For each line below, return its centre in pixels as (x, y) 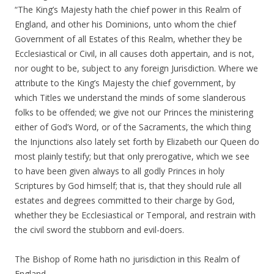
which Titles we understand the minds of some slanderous (130, 98)
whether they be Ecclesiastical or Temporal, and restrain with (135, 215)
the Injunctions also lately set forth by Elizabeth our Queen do (137, 142)
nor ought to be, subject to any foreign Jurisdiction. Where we (136, 68)
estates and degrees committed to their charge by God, (125, 200)
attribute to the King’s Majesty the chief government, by (125, 83)
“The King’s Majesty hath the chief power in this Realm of (128, 9)
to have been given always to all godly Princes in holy (120, 171)
